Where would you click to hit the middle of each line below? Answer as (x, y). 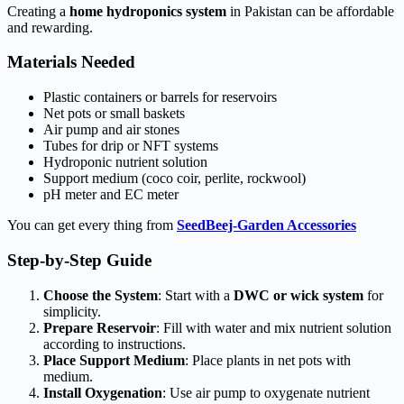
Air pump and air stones (111, 130)
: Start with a (196, 295)
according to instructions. (115, 344)
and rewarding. (50, 27)
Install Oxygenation (103, 392)
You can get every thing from (92, 225)
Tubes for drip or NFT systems (131, 146)
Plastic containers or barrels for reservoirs (160, 97)
